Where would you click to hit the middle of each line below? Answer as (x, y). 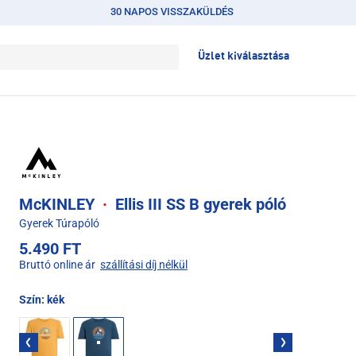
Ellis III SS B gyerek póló (199, 205)
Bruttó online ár (57, 265)
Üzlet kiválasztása (244, 56)
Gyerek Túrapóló (59, 224)
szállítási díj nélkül (144, 265)
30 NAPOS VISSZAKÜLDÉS (172, 12)
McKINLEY (59, 205)
